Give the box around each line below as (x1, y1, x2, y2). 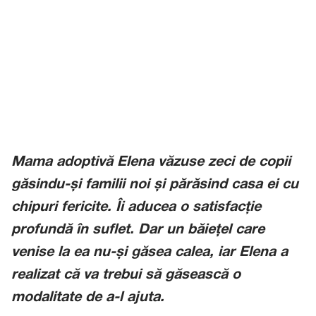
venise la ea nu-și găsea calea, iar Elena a (11, 246, 288, 259)
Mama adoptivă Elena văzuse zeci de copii (11, 156, 291, 169)
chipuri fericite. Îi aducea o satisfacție (11, 201, 261, 214)
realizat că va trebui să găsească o (11, 269, 241, 281)
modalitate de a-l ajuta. (11, 291, 164, 304)
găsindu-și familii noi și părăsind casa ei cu (11, 178, 298, 191)
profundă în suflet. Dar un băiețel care (11, 224, 265, 236)
